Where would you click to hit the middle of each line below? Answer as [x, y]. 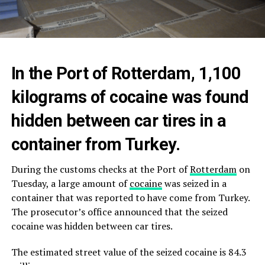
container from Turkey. [95, 145]
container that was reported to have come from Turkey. [130, 198]
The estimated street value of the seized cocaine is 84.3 [129, 252]
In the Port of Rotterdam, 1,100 [126, 74]
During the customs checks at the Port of [100, 169]
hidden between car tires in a [118, 121]
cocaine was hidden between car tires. [92, 226]
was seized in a [194, 184]
